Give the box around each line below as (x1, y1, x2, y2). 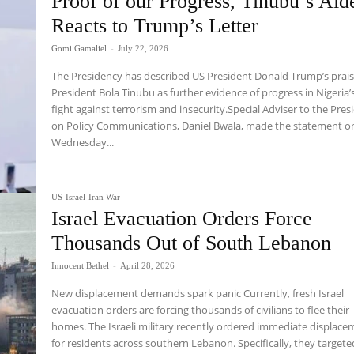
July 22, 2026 (118, 43, 169, 53)
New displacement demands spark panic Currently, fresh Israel (51, 286, 345, 301)
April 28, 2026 (120, 261, 175, 271)
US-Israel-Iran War (51, 192, 121, 202)
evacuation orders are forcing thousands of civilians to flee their (51, 303, 350, 318)
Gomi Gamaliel (51, 43, 107, 53)
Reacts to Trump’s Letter (51, 13, 259, 37)
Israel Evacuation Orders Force (51, 207, 313, 231)
